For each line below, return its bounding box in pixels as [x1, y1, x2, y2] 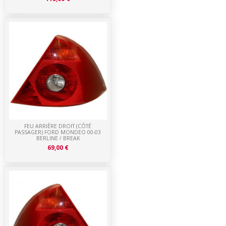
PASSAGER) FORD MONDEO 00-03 [15, 129, 101, 136]
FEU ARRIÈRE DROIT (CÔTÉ [24, 123, 92, 130]
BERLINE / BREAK [36, 135, 80, 142]
